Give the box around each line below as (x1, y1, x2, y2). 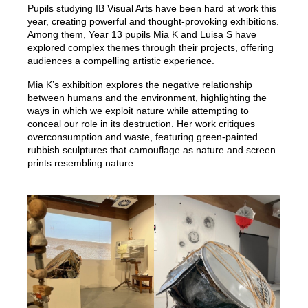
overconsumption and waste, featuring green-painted (27, 131, 258, 142)
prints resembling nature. (27, 157, 136, 168)
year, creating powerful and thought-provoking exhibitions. (27, 15, 279, 27)
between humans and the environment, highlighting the (27, 91, 267, 103)
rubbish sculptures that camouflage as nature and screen (27, 144, 276, 155)
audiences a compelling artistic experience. (27, 54, 214, 66)
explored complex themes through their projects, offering (27, 41, 274, 53)
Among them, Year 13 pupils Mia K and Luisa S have (27, 28, 256, 40)
